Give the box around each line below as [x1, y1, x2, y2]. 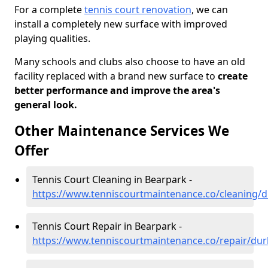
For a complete [14, 3, 84, 16]
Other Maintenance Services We [14, 121, 229, 140]
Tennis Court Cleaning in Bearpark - [32, 173, 192, 186]
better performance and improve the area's [14, 84, 220, 97]
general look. [14, 98, 77, 111]
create [215, 69, 248, 83]
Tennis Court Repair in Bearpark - [32, 220, 182, 233]
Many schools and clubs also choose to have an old [14, 55, 245, 68]
